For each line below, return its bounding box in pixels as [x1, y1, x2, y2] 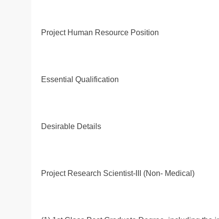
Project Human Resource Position [41, 28, 159, 37]
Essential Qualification [41, 75, 119, 84]
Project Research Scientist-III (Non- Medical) [41, 169, 195, 177]
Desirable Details [41, 122, 101, 131]
